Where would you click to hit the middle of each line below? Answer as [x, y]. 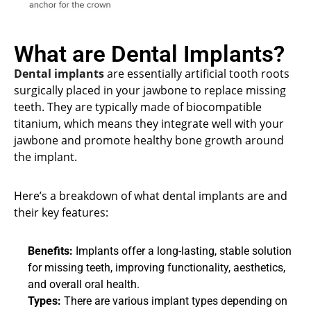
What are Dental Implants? [149, 53]
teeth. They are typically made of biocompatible [138, 107]
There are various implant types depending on [174, 301]
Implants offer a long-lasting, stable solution [182, 251]
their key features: [61, 212]
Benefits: [50, 251]
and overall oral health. [84, 284]
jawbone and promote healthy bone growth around [149, 140]
